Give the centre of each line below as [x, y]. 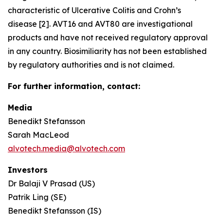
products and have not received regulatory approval [108, 37]
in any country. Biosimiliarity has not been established [107, 51]
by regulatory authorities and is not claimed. [91, 65]
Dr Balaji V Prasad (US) [51, 183]
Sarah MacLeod [38, 135]
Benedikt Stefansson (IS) [54, 211]
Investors [28, 170]
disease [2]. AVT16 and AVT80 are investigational [100, 24]
